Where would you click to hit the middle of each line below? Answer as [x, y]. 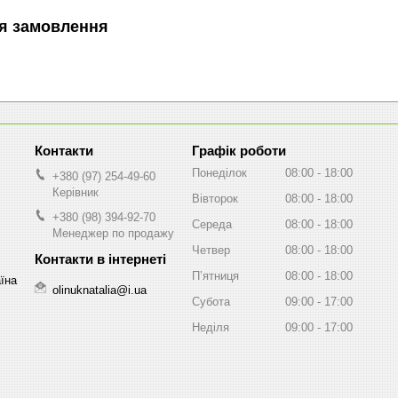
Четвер [211, 250]
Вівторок [215, 198]
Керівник [76, 192]
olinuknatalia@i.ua [99, 290]
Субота [211, 301]
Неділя [211, 327]
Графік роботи [239, 150]
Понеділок [219, 172]
